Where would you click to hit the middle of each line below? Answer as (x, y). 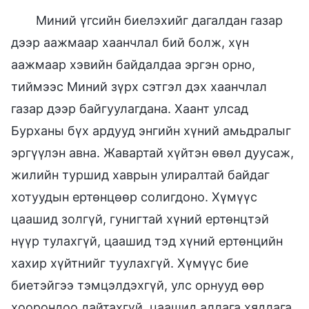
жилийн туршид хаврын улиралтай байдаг (140, 175)
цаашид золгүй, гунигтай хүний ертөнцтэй (140, 219)
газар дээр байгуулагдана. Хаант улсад (130, 108)
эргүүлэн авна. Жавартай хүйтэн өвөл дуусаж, (152, 152)
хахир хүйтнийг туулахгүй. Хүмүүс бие (130, 263)
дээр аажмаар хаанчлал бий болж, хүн (130, 42)
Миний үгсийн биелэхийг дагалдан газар (159, 20)
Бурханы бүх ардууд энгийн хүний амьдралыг (151, 130)
